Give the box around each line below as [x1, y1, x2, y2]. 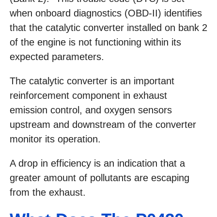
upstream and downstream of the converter [10, 119, 196, 130]
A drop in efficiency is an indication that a [10, 158, 185, 169]
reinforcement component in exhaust [10, 90, 167, 101]
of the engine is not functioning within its [10, 37, 181, 47]
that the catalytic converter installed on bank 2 [10, 22, 207, 33]
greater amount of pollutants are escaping [10, 172, 189, 183]
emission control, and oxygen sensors [10, 105, 172, 115]
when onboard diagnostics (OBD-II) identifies [10, 8, 202, 18]
